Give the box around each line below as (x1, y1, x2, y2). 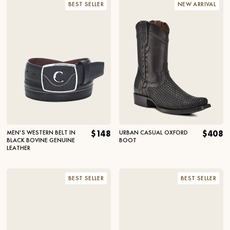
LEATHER (7, 143, 30, 152)
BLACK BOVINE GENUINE (7, 136, 75, 144)
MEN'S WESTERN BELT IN (7, 128, 75, 137)
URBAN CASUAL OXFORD (119, 128, 188, 137)
